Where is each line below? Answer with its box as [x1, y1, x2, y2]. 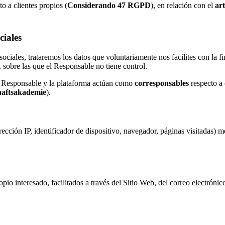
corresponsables [135, 78, 189, 87]
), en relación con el [151, 1, 215, 10]
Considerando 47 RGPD [67, 1, 151, 10]
